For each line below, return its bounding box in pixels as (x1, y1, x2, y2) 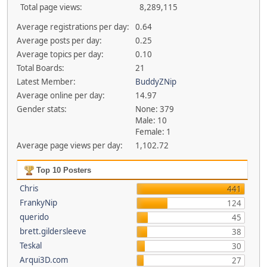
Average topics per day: (16, 49, 104, 60)
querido (19, 212, 49, 222)
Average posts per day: (16, 35, 102, 46)
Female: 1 (135, 126, 172, 137)
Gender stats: (16, 104, 67, 114)
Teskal (19, 240, 42, 251)
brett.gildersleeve (19, 226, 86, 237)
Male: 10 (135, 115, 167, 126)
